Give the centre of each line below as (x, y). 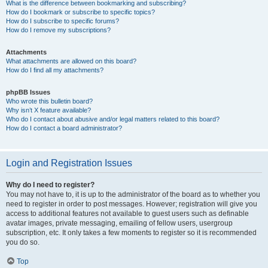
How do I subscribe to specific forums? (63, 21)
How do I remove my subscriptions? (58, 30)
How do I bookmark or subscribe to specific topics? (80, 12)
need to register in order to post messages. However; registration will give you (132, 204)
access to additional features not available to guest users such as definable (127, 214)
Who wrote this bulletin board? (49, 101)
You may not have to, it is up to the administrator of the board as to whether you (133, 194)
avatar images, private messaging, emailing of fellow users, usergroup (119, 223)
